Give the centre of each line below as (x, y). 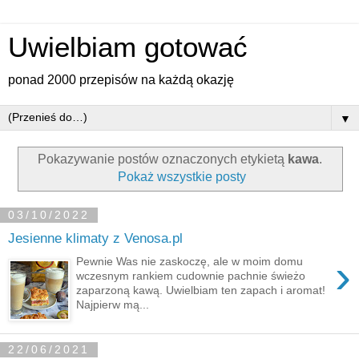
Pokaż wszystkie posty (182, 176)
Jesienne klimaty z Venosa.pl (95, 238)
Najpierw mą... (113, 304)
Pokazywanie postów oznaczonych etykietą (162, 159)
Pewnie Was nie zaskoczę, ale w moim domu (190, 261)
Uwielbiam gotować (128, 47)
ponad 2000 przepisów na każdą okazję (121, 80)
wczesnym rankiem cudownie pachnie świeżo (191, 275)
